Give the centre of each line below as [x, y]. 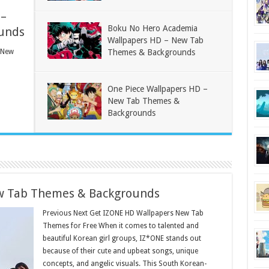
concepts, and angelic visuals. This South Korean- [124, 263]
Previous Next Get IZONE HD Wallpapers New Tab [123, 213]
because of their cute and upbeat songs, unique [120, 251]
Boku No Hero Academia [152, 28]
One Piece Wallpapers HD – [157, 89]
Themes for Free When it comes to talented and [120, 225]
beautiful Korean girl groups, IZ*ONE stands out [122, 238]
